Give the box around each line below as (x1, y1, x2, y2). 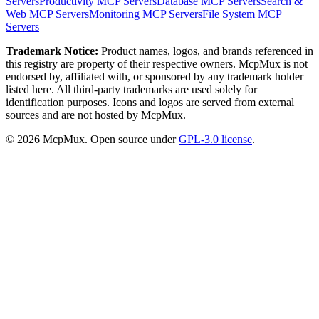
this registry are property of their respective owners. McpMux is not (6, 58, 308, 70)
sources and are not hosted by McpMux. (6, 109, 186, 122)
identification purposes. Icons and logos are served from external (6, 96, 294, 109)
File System (202, 8, 255, 21)
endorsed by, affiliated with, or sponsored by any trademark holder (6, 70, 303, 83)
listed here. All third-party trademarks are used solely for (6, 83, 257, 96)
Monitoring (89, 8, 140, 21)
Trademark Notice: (6, 45, 98, 58)
